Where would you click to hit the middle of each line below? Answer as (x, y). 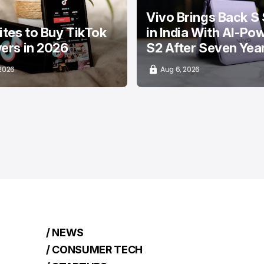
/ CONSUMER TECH (94, 249)
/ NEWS (65, 232)
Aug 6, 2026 (180, 69)
